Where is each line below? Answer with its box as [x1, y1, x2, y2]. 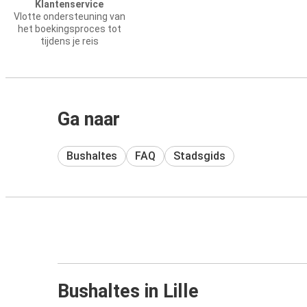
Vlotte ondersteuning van [13, 11, 125, 22]
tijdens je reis [40, 36, 99, 47]
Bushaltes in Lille [58, 280, 199, 302]
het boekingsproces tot [17, 23, 121, 34]
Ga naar [58, 108, 120, 130]
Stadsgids [173, 149, 225, 162]
